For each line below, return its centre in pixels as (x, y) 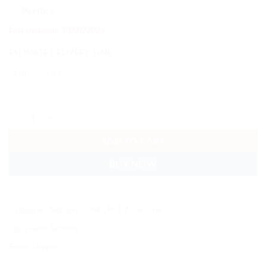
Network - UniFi (77, 210)
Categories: (29, 210)
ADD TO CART (133, 141)
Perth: (34, 10)
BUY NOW (133, 164)
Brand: (21, 247)
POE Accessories (136, 210)
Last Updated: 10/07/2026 (57, 29)
